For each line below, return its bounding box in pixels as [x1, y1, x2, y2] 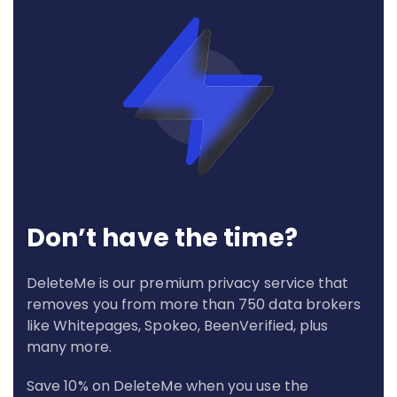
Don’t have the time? [27, 220, 299, 255]
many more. [27, 336, 112, 357]
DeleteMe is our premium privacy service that [27, 272, 349, 293]
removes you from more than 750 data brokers [27, 293, 362, 315]
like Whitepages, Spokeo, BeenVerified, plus [27, 315, 329, 336]
